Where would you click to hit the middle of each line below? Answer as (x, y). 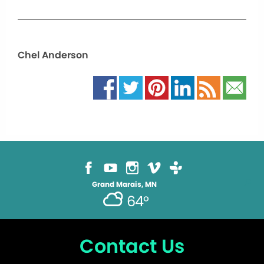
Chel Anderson (53, 55)
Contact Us (132, 246)
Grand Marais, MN (124, 184)
